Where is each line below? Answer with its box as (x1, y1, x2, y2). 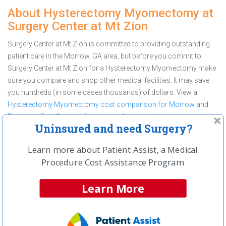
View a (177, 88, 197, 96)
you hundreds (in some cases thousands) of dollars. (8, 88, 177, 96)
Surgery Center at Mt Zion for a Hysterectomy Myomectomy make (8, 64, 216, 72)
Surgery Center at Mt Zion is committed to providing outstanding (8, 40, 210, 48)
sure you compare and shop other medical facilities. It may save (8, 76, 209, 84)
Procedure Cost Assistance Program (41, 156, 184, 168)
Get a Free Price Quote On (58, 131, 168, 141)
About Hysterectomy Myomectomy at (8, 6, 213, 20)
